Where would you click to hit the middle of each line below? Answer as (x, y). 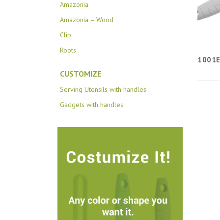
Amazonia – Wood (87, 20)
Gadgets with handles (92, 105)
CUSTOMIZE (81, 74)
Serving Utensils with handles (103, 90)
